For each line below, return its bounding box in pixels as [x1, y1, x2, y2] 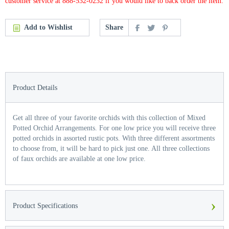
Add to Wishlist [24, 24, 73, 31]
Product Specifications [13, 202, 78, 210]
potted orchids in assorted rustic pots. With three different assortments [13, 134, 215, 142]
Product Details [13, 84, 57, 91]
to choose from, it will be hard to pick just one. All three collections [13, 145, 210, 152]
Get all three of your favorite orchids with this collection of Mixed [13, 114, 205, 122]
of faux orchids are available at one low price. [13, 155, 146, 163]
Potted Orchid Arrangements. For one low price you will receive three [13, 124, 216, 132]
